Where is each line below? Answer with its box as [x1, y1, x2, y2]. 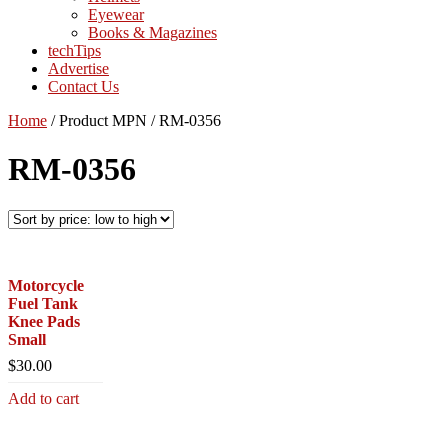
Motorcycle [8, 276, 84, 294]
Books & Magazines [88, 23, 217, 41]
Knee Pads [8, 312, 80, 330]
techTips [48, 41, 101, 59]
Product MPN [55, 111, 151, 129]
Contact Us [48, 77, 119, 95]
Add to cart [8, 389, 79, 407]
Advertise [48, 59, 109, 77]
